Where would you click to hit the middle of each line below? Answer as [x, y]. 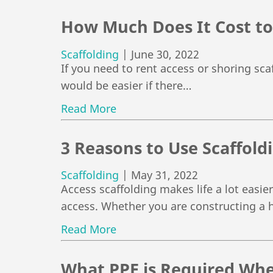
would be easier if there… [126, 85]
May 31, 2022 [165, 175]
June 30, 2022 [165, 54]
